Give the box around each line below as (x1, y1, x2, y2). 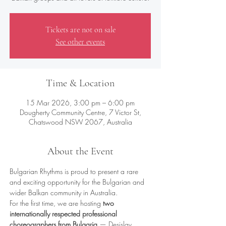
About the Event (47, 145, 114, 157)
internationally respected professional (10, 209, 119, 218)
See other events (55, 37, 105, 47)
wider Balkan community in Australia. (10, 188, 118, 197)
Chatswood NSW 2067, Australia (28, 117, 132, 127)
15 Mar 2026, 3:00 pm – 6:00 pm (26, 98, 135, 107)
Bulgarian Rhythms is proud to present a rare (10, 166, 140, 176)
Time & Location (46, 77, 115, 89)
